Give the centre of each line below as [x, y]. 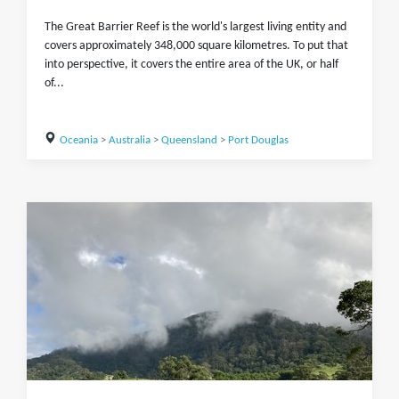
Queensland [189, 140]
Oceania [78, 140]
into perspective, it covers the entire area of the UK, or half [191, 65]
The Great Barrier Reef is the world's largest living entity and [195, 27]
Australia [129, 140]
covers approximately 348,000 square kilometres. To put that [196, 46]
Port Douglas [258, 140]
